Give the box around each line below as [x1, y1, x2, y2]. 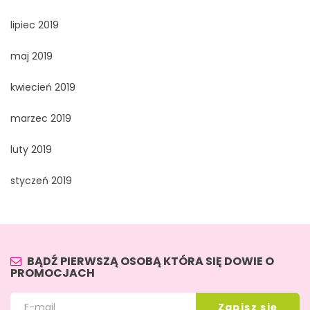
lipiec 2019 [10, 18, 59, 33]
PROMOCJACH [10, 265, 95, 282]
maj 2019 [10, 49, 53, 64]
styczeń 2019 [10, 174, 72, 188]
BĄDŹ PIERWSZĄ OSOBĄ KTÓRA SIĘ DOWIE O [27, 253, 274, 270]
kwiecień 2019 [10, 80, 75, 95]
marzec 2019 [10, 111, 71, 126]
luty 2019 [10, 143, 52, 157]
